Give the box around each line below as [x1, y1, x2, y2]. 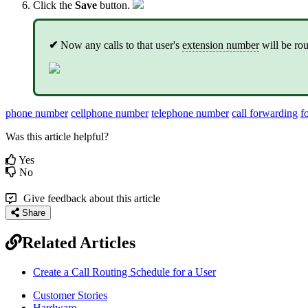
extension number [182, 38, 259, 51]
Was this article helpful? [5, 130, 109, 142]
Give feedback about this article [23, 192, 160, 204]
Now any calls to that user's [58, 38, 182, 51]
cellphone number [71, 107, 148, 119]
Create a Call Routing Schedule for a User [33, 265, 216, 278]
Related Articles [22, 233, 135, 252]
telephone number [151, 107, 229, 119]
